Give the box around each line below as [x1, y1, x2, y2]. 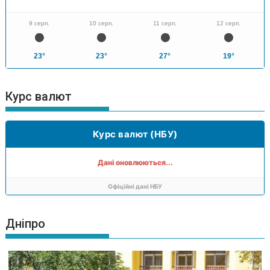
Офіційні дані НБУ [108, 183, 162, 190]
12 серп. [216, 19, 241, 27]
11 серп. [153, 19, 177, 27]
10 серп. [89, 19, 114, 27]
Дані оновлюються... [97, 158, 173, 167]
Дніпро [5, 216, 46, 231]
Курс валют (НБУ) [92, 128, 178, 140]
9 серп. [29, 19, 50, 27]
